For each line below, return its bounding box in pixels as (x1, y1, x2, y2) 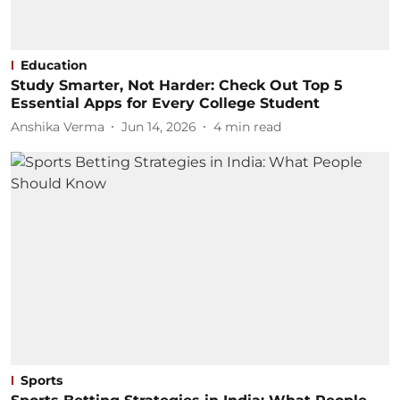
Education (21, 57, 87, 73)
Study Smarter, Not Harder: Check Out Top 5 (11, 77, 343, 94)
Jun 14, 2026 (121, 118, 196, 135)
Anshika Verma (11, 118, 104, 135)
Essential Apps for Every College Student (11, 95, 320, 112)
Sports (21, 371, 62, 388)
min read (225, 118, 281, 135)
